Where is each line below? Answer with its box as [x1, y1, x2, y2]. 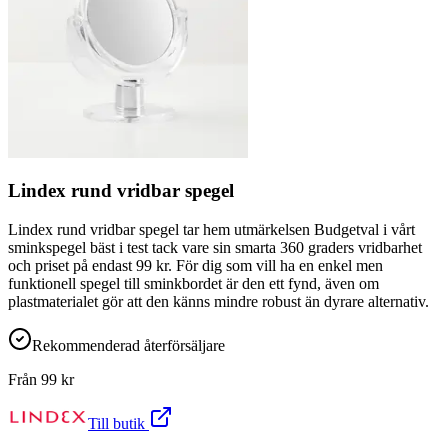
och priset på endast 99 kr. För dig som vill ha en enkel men [8, 257, 383, 274]
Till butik [88, 415, 149, 432]
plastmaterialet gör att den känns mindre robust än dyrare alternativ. [8, 293, 429, 310]
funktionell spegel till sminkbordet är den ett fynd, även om [8, 275, 379, 292]
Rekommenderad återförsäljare [32, 337, 225, 354]
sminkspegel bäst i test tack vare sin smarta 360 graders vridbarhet [8, 239, 422, 256]
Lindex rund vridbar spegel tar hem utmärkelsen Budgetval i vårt [8, 221, 415, 238]
